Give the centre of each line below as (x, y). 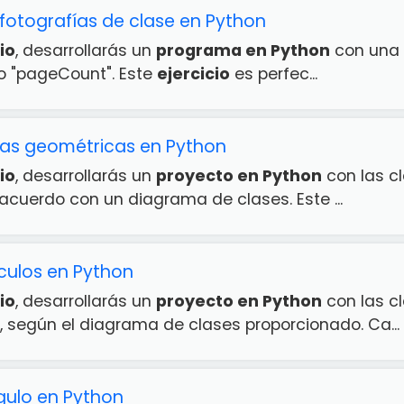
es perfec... (274, 74)
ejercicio (193, 74)
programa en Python (243, 50)
